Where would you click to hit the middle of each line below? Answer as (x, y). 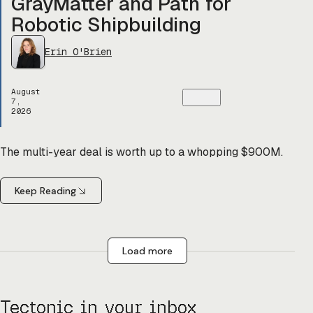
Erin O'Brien (78, 51)
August (26, 92)
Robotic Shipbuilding (106, 24)
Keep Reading (45, 191)
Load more (147, 251)
